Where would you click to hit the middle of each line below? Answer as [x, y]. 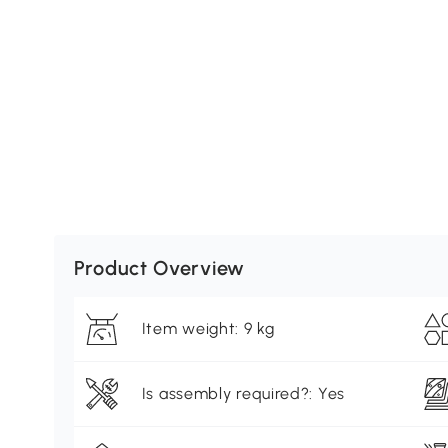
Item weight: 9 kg [208, 329]
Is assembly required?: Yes [243, 394]
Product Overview [159, 268]
